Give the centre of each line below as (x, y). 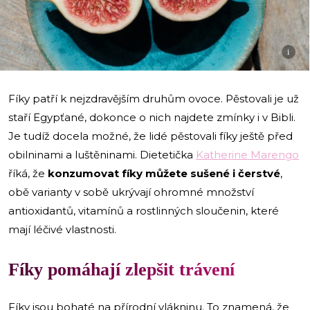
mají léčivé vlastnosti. (62, 229)
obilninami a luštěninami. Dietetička (102, 154)
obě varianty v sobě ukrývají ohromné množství (131, 192)
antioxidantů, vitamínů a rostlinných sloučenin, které (144, 210)
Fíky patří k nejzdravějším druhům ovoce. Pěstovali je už (154, 98)
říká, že (28, 173)
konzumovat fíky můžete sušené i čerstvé (164, 173)
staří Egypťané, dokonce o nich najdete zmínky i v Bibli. (152, 117)
